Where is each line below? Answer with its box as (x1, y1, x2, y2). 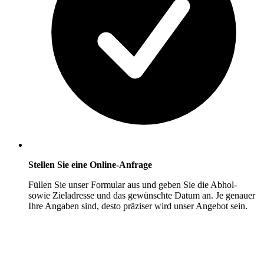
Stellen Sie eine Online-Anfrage (28, 160, 152, 170)
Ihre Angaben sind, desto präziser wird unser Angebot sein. (28, 201, 247, 212)
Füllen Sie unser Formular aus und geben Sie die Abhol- (28, 180, 237, 190)
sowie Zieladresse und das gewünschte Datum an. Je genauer (28, 190, 255, 201)
